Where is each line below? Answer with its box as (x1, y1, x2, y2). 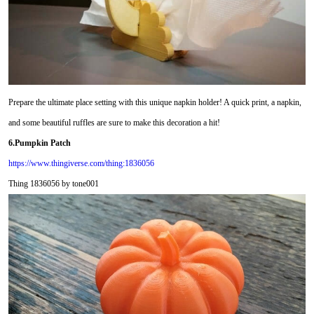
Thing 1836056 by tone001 (8, 178, 99, 189)
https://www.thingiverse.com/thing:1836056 (8, 158, 154, 168)
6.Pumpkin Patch (8, 137, 71, 148)
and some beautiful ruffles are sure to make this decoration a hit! (8, 117, 220, 128)
